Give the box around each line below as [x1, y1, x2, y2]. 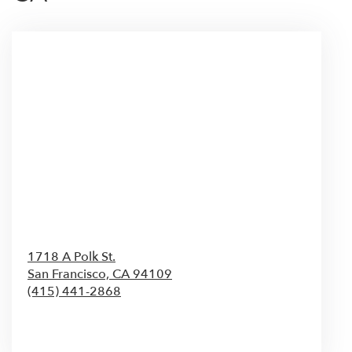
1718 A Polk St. [27, 247, 115, 266]
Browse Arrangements [38, 324, 158, 340]
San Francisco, [27, 265, 112, 283]
